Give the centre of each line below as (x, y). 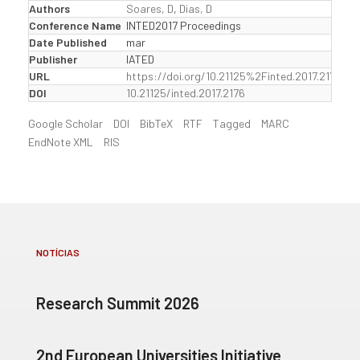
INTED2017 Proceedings (184, 25)
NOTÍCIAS (58, 252)
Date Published (68, 42)
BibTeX (156, 123)
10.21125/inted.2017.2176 (186, 93)
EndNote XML (61, 142)
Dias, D (196, 8)
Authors (49, 8)
